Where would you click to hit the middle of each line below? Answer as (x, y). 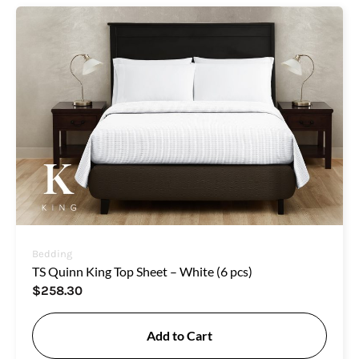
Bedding (52, 253)
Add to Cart (179, 335)
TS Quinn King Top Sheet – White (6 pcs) (142, 271)
